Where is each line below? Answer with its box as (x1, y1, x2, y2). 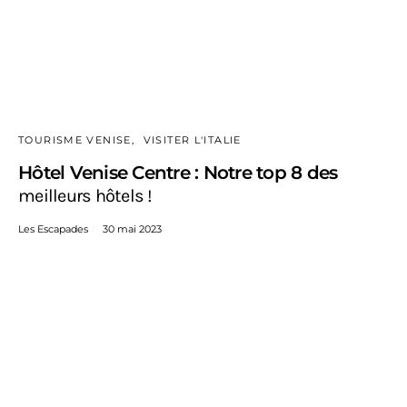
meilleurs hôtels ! (18, 185, 153, 207)
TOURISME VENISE (18, 134, 132, 147)
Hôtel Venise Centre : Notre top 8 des (18, 162, 338, 184)
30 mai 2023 (103, 223, 162, 236)
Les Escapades (18, 223, 88, 236)
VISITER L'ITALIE (143, 134, 242, 147)
